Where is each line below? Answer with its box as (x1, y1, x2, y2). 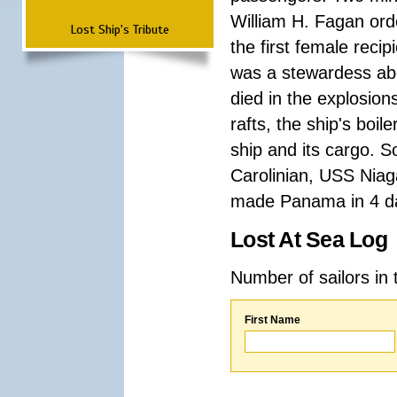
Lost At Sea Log (230, 228, 387, 252)
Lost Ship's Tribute (70, 21, 169, 37)
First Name (245, 314, 300, 326)
